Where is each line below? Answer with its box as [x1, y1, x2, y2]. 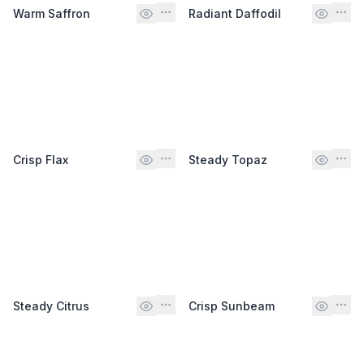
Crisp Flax [13, 152, 68, 167]
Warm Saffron [13, 6, 90, 20]
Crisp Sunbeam [188, 298, 275, 313]
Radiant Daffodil [188, 6, 281, 20]
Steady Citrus [13, 298, 89, 313]
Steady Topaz [188, 152, 267, 167]
